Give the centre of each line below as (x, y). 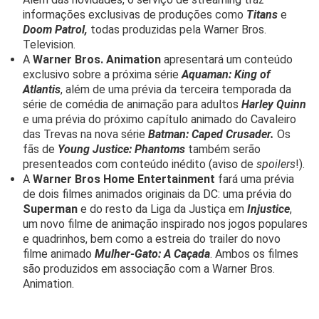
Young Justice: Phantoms (121, 149)
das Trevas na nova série (85, 134)
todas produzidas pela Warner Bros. (178, 29)
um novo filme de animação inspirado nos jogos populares (165, 224)
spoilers (276, 164)
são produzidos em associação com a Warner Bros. (149, 268)
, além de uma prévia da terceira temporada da (176, 89)
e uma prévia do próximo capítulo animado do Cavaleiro (159, 119)
